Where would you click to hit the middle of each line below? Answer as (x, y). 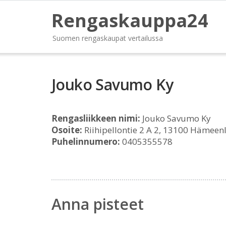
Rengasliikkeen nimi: (96, 118)
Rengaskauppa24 (130, 20)
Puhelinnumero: (86, 142)
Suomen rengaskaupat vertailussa (108, 38)
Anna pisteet (98, 204)
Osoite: (67, 130)
